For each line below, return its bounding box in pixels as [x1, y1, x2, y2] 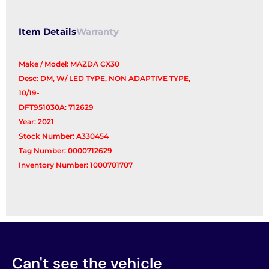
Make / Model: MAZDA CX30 [19, 59, 120, 69]
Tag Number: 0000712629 [19, 146, 113, 156]
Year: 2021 [19, 117, 55, 127]
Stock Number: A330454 [19, 131, 109, 141]
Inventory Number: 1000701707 [19, 160, 133, 170]
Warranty [76, 26, 119, 38]
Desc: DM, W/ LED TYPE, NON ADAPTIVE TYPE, [19, 74, 191, 83]
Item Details [19, 26, 77, 38]
